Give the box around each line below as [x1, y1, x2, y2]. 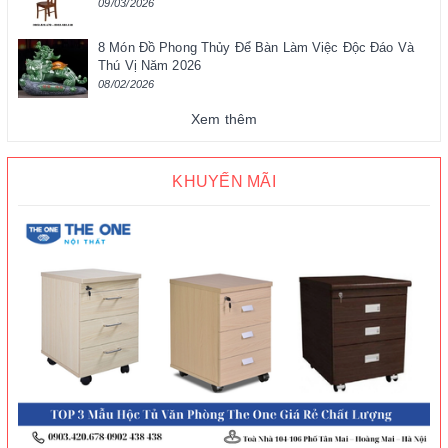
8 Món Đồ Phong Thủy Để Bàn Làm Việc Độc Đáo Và [98, 39, 414, 55]
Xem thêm [190, 111, 258, 128]
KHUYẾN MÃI [172, 173, 276, 191]
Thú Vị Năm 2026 [98, 57, 201, 73]
